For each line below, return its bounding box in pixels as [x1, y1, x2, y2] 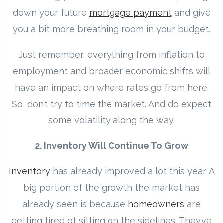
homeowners [128, 198, 187, 209]
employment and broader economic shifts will [13, 65, 210, 76]
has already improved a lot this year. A [50, 165, 215, 176]
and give [171, 7, 211, 18]
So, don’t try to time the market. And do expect [12, 98, 211, 109]
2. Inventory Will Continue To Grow [35, 140, 188, 151]
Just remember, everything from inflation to [18, 49, 205, 60]
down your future [12, 7, 89, 18]
